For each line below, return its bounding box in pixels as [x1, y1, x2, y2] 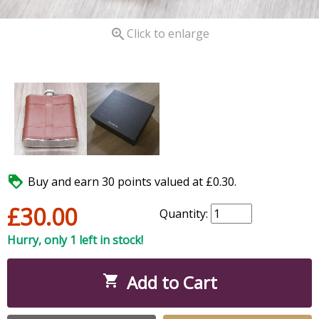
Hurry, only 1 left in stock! [7, 231, 143, 248]
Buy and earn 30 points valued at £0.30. [28, 173, 236, 189]
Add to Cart [126, 270, 217, 294]
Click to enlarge [127, 25, 209, 41]
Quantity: [159, 205, 211, 221]
